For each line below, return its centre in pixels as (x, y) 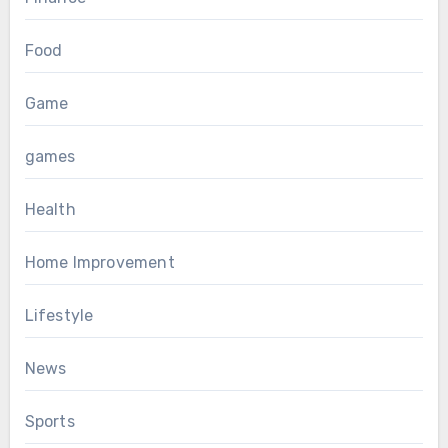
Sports (49, 422)
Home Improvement (99, 263)
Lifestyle (59, 316)
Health (50, 210)
